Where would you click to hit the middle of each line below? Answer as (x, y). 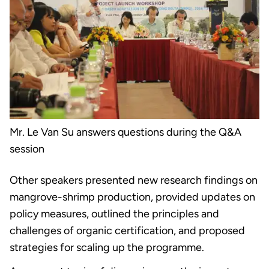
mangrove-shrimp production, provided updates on (132, 197)
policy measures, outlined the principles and (114, 214)
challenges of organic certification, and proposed (127, 231)
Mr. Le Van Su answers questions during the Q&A (125, 132)
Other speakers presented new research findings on (134, 180)
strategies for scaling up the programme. (107, 248)
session (27, 149)
